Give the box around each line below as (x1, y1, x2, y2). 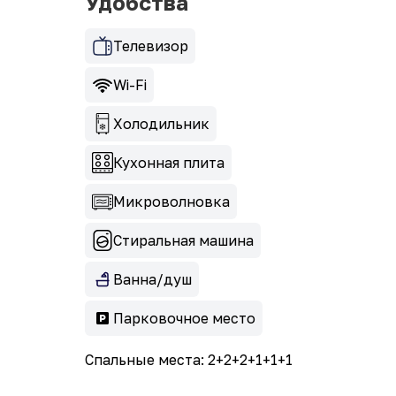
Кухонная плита (113, 154, 225, 172)
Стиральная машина (113, 232, 254, 250)
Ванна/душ (113, 270, 192, 289)
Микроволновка (113, 193, 230, 211)
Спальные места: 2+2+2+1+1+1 (85, 351, 293, 369)
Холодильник (113, 115, 209, 133)
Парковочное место (113, 309, 255, 328)
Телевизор (113, 37, 188, 56)
